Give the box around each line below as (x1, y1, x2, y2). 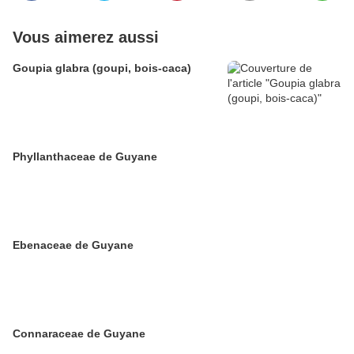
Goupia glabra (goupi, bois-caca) (13, 62, 191, 74)
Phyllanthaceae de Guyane (13, 150, 157, 163)
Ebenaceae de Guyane (13, 239, 134, 251)
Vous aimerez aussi (13, 28, 159, 46)
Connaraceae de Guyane (13, 327, 145, 340)
